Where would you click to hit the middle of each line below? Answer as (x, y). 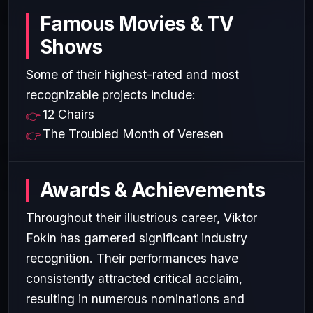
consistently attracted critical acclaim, (134, 278)
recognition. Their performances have (132, 258)
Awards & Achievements (153, 190)
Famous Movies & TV (137, 23)
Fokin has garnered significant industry (137, 238)
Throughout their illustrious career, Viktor (141, 217)
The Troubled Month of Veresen (133, 133)
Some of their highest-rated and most (132, 74)
